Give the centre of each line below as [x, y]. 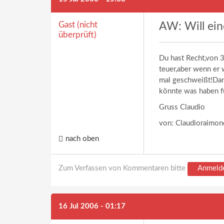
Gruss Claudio [182, 107]
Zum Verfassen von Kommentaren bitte [123, 168]
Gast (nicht [78, 25]
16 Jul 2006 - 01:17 [92, 206]
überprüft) [77, 35]
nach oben [82, 139]
